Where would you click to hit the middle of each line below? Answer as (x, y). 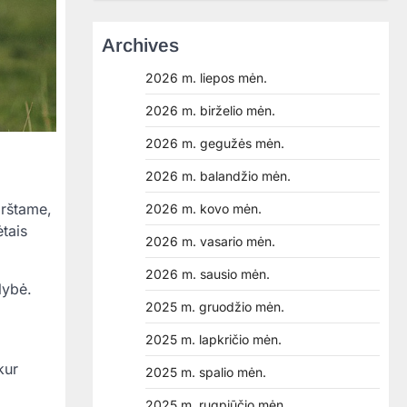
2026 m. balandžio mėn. (218, 176)
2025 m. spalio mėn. (206, 372)
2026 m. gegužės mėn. (215, 143)
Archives (140, 45)
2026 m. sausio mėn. (208, 274)
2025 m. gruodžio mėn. (215, 307)
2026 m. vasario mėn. (210, 241)
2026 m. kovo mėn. (203, 208)
